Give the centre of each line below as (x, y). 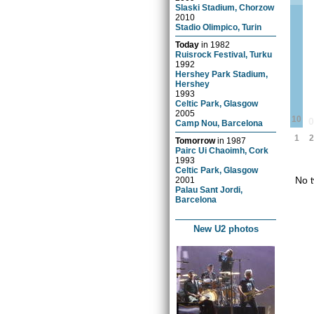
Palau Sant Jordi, (209, 189)
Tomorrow (196, 140)
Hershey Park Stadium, (222, 74)
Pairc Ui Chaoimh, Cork (222, 150)
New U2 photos (226, 228)
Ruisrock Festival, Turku (224, 54)
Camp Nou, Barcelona (219, 123)
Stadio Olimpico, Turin (219, 27)
